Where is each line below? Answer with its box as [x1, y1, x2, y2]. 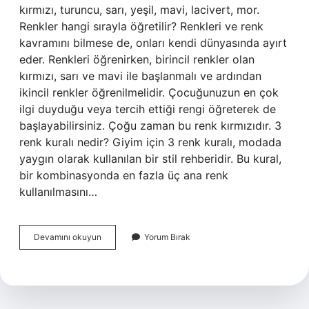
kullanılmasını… [19, 185, 97, 199]
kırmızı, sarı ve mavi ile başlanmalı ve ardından [19, 69, 261, 83]
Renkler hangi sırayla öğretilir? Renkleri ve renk [19, 19, 263, 33]
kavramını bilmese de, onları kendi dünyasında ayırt [19, 36, 287, 50]
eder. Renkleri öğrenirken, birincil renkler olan [19, 52, 255, 66]
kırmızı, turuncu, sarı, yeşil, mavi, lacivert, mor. [19, 3, 259, 17]
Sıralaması [101, 243, 141, 254]
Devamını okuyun [34, 232, 101, 242]
